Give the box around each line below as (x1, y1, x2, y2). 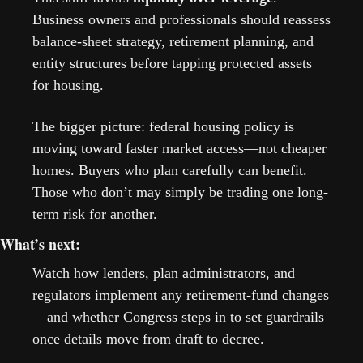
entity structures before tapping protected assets (32, 54, 312, 71)
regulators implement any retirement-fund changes (32, 286, 329, 303)
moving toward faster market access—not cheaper (32, 139, 327, 156)
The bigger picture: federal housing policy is (32, 117, 294, 135)
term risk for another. (32, 205, 157, 222)
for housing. (32, 76, 104, 93)
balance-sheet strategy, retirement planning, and (32, 32, 314, 49)
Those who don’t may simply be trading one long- (32, 183, 328, 200)
